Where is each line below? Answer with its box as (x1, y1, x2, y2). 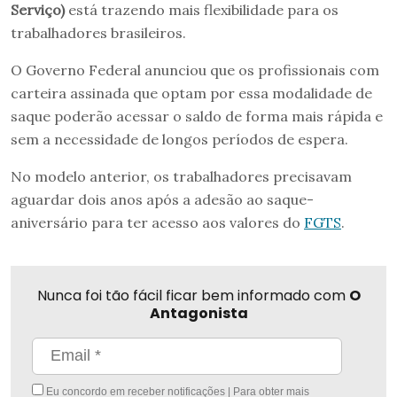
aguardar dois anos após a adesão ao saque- (11, 190, 314, 208)
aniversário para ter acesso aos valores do (11, 213, 304, 231)
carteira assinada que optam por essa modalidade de (11, 83, 372, 102)
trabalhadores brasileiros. (11, 23, 186, 42)
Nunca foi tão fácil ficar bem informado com (36, 284, 349, 306)
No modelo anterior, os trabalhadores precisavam (11, 167, 352, 185)
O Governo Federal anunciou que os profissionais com (11, 60, 379, 79)
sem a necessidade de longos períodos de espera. (11, 129, 348, 148)
